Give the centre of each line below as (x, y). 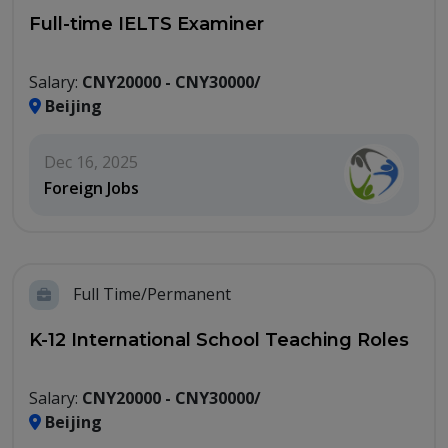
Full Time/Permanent (150, 294)
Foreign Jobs (91, 188)
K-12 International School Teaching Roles (219, 340)
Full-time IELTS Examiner (146, 24)
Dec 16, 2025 (91, 162)
